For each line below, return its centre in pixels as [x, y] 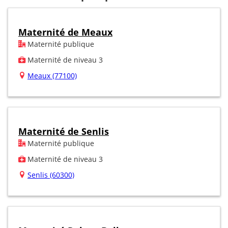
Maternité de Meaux [65, 32]
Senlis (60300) [51, 175]
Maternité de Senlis [64, 131]
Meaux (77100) [52, 75]
